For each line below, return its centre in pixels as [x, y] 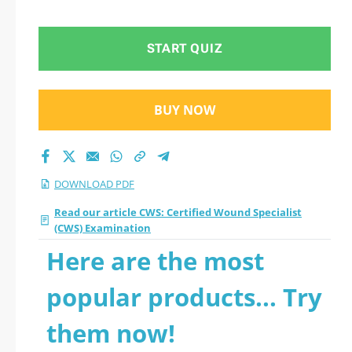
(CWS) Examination [103, 228]
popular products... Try [184, 297]
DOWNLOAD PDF [94, 184]
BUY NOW [185, 110]
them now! [111, 333]
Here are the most [155, 261]
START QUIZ [185, 48]
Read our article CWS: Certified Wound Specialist [178, 212]
